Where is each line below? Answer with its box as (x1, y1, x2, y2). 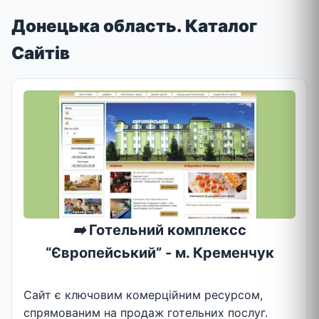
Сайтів (11, 42, 70, 63)
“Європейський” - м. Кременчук (45, 244, 274, 261)
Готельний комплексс (85, 221, 246, 239)
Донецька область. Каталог (11, 15, 257, 36)
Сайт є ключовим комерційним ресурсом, (23, 288, 263, 303)
